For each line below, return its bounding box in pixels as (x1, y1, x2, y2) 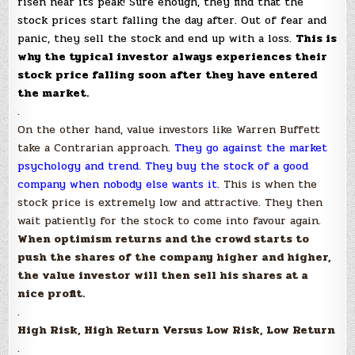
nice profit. (17, 285, 86, 302)
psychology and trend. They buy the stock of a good (17, 158, 309, 174)
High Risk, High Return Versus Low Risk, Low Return (17, 322, 336, 338)
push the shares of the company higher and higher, (17, 249, 332, 265)
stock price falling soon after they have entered (17, 67, 318, 83)
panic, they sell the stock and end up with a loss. (17, 30, 296, 47)
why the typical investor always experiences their (17, 48, 328, 65)
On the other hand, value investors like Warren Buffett (17, 121, 321, 138)
